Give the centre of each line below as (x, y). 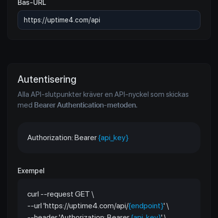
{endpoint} (146, 205)
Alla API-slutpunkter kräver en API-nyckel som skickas (103, 94)
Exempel (31, 170)
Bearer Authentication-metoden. (86, 105)
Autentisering (47, 79)
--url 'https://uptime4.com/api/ (78, 205)
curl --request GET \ (61, 194)
